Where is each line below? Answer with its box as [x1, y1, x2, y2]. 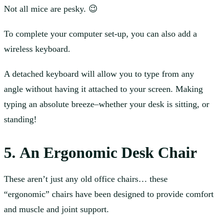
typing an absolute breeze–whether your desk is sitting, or [4, 99, 209, 109]
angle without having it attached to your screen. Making [4, 84, 203, 94]
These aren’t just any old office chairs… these [4, 174, 168, 184]
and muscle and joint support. [4, 204, 109, 215]
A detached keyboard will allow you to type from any [4, 69, 194, 79]
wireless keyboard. [4, 44, 73, 54]
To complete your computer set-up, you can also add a [4, 29, 197, 39]
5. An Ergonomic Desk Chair [4, 144, 197, 162]
